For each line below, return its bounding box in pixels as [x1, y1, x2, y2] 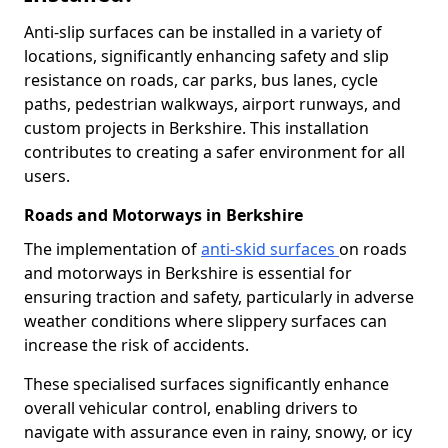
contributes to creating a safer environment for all [24, 141, 405, 163]
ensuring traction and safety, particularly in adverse [24, 286, 414, 308]
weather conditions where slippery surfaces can [24, 310, 387, 332]
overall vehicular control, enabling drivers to [24, 397, 358, 419]
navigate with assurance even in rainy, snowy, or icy [24, 421, 412, 443]
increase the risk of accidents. [24, 334, 249, 356]
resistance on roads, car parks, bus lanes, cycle [24, 69, 378, 91]
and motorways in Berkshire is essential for [24, 262, 352, 284]
